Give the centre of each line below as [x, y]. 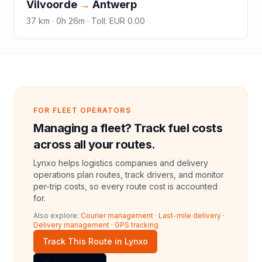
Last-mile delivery [190, 215]
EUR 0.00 [127, 20]
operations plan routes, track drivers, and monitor [129, 174]
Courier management [117, 215]
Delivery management [71, 225]
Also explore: [56, 215]
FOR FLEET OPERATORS [82, 110]
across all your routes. [94, 144]
